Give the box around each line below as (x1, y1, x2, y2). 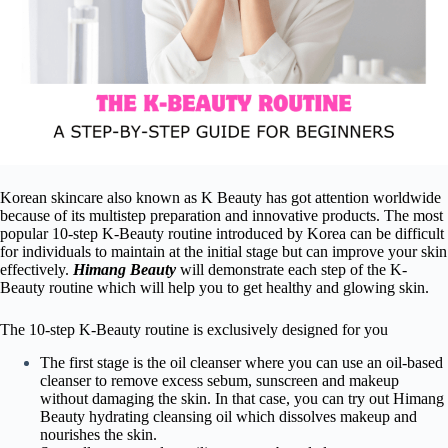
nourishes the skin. (40, 425, 157, 443)
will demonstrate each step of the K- (176, 261, 407, 278)
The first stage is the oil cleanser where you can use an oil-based (40, 353, 443, 371)
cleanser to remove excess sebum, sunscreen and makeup (40, 371, 399, 389)
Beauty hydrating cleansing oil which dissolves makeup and (40, 407, 417, 425)
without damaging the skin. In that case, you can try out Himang (40, 389, 444, 407)
